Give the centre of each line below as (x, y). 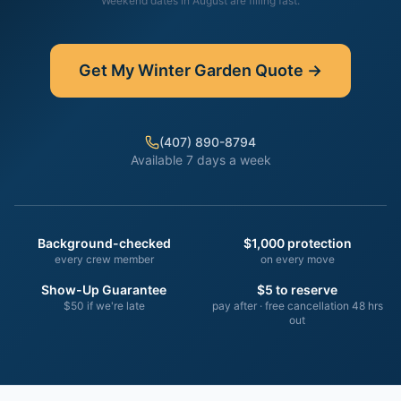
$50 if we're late (104, 306)
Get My (108, 70)
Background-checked (104, 243)
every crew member (104, 259)
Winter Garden (195, 70)
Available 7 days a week (200, 160)
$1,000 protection (297, 243)
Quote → (287, 70)
